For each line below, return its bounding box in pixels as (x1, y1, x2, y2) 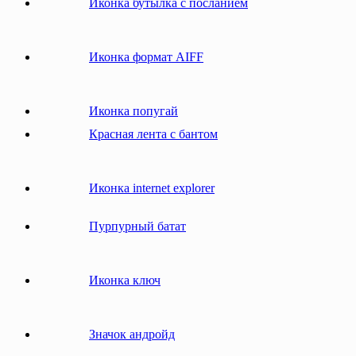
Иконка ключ (89, 273, 161, 287)
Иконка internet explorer (89, 180, 215, 195)
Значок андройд (89, 327, 175, 341)
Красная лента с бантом (89, 126, 218, 141)
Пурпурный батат (89, 219, 186, 233)
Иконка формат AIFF (89, 49, 203, 64)
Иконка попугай (89, 103, 178, 118)
